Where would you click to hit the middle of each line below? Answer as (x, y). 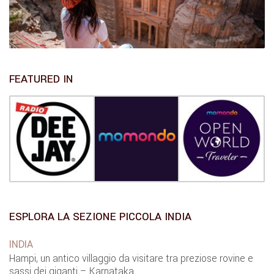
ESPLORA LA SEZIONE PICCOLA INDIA (100, 217)
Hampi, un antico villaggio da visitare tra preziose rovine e (131, 259)
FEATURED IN (41, 80)
